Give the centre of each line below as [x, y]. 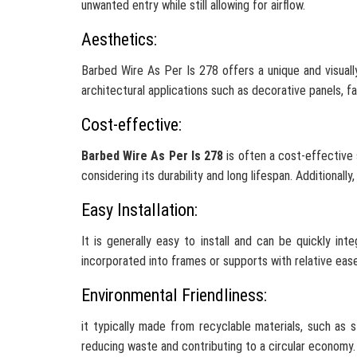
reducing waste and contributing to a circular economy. [218, 346]
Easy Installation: [139, 210]
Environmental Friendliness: [174, 295]
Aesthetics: [119, 39]
